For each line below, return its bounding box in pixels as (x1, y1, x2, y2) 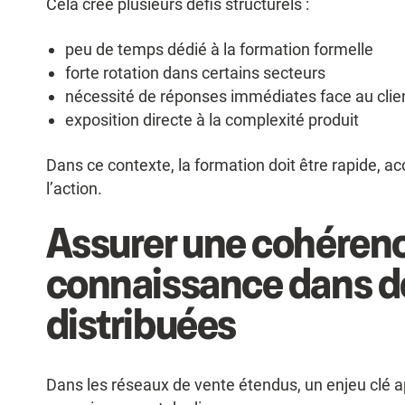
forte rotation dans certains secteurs (65, 63, 326, 83)
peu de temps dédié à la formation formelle (65, 40, 374, 60)
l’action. (45, 179, 102, 199)
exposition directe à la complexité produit (65, 110, 360, 130)
